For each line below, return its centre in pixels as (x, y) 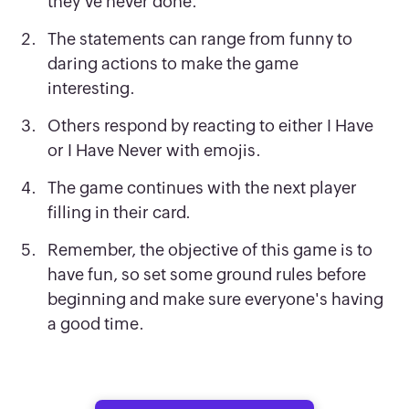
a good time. (96, 324)
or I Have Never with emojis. (155, 151)
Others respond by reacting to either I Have (211, 126)
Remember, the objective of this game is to (210, 250)
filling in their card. (120, 213)
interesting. (92, 89)
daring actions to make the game (173, 64)
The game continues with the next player (203, 188)
